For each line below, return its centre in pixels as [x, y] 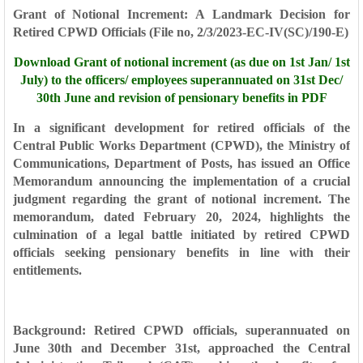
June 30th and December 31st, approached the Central [181, 348]
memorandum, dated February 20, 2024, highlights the [181, 217]
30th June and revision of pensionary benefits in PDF [181, 98]
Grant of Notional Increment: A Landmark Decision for [181, 14]
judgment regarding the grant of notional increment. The [181, 199]
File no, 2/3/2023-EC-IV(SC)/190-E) [251, 32]
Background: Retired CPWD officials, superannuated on [181, 330]
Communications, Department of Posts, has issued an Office [181, 163]
